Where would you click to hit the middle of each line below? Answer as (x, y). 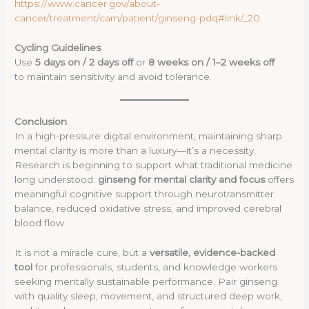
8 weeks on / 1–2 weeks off (212, 62)
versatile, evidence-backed (213, 253)
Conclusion (41, 122)
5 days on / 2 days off (84, 62)
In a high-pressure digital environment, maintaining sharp (149, 136)
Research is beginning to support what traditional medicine (154, 165)
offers (280, 180)
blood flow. (41, 223)
